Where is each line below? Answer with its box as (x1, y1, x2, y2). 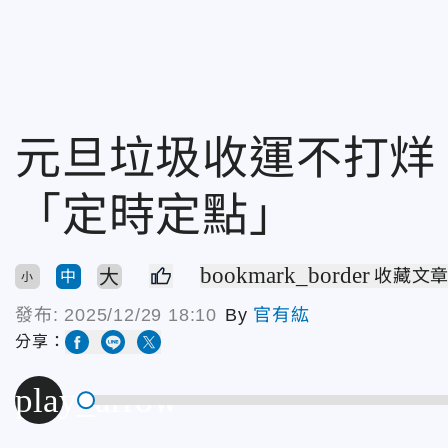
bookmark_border (200, 263, 370, 288)
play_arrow (15, 380, 178, 420)
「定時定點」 (15, 189, 296, 241)
